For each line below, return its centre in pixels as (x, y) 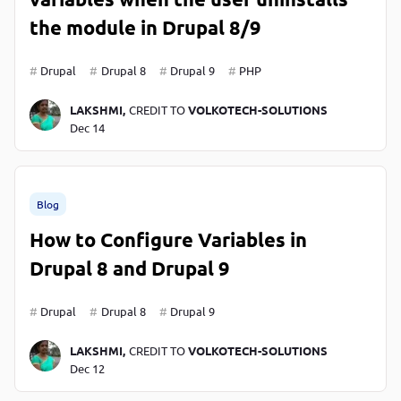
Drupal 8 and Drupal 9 (130, 268)
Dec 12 (87, 368)
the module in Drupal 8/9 (145, 27)
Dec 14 (87, 127)
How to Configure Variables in (168, 239)
